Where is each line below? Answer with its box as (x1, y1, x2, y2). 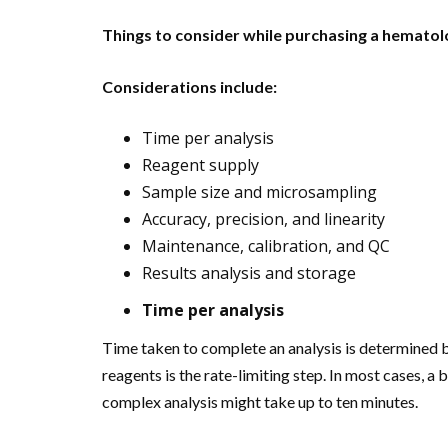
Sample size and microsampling (142, 180, 377, 203)
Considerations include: (102, 76, 277, 96)
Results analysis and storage (142, 261, 356, 284)
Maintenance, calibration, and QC (142, 234, 390, 257)
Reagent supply (142, 153, 259, 176)
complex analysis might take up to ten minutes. (102, 391, 418, 411)
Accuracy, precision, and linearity (142, 207, 385, 230)
